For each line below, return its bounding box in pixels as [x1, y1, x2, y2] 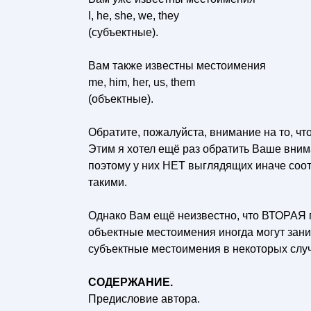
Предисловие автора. [88, 293, 200, 305]
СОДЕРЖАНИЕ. [88, 276, 173, 288]
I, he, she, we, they [88, 10, 179, 22]
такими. [88, 176, 127, 188]
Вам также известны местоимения [88, 60, 266, 72]
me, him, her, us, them [88, 76, 195, 88]
